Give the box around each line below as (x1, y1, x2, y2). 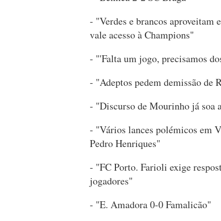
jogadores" (90, 174, 133, 188)
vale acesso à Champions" (90, 28, 194, 42)
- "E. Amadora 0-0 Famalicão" (90, 198, 211, 212)
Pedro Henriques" (90, 137, 160, 150)
